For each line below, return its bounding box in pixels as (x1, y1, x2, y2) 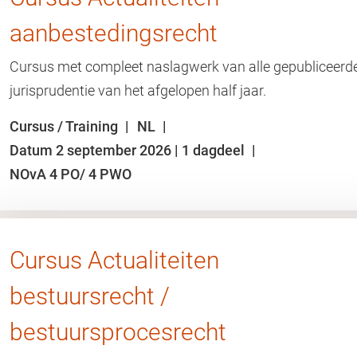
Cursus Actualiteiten (10, 246, 219, 274)
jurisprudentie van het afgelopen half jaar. (10, 82, 266, 99)
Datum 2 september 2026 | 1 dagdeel (10, 142, 248, 159)
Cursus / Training (10, 118, 121, 135)
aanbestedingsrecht (10, 19, 218, 47)
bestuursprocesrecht (10, 318, 226, 346)
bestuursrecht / (10, 282, 170, 310)
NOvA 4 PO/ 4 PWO (10, 166, 131, 182)
